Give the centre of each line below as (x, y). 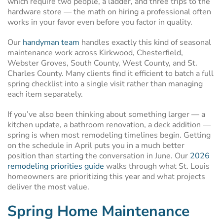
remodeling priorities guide (56, 166)
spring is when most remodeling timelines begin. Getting (109, 135)
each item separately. (45, 94)
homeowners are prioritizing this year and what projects (106, 177)
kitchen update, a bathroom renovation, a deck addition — (109, 125)
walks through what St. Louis (157, 166)
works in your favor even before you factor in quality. (100, 22)
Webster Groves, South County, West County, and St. (102, 63)
